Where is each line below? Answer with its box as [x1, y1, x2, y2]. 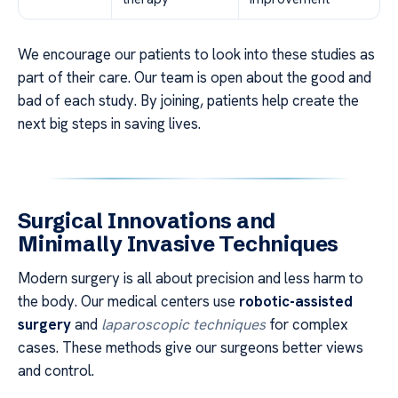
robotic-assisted [239, 291, 353, 311]
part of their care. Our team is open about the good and [18, 67, 371, 87]
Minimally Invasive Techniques [18, 230, 339, 257]
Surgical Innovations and [18, 207, 276, 234]
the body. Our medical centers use [18, 291, 239, 311]
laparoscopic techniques [101, 314, 266, 334]
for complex [266, 314, 348, 334]
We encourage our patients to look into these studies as [18, 44, 375, 64]
